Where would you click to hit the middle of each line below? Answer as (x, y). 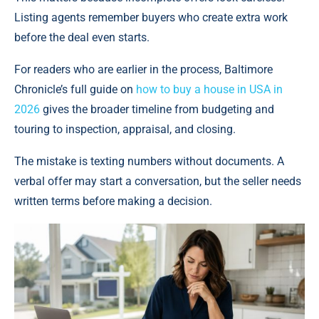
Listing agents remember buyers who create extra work (151, 17)
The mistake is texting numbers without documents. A (149, 161)
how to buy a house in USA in (209, 89)
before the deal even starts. (82, 37)
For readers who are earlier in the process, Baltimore (143, 69)
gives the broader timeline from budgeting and (157, 109)
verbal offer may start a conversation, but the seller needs (158, 181)
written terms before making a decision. (113, 201)
